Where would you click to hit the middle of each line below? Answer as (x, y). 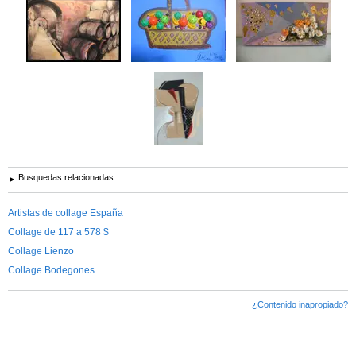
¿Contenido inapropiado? (300, 304)
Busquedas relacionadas (66, 177)
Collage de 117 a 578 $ (58, 232)
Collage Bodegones (51, 270)
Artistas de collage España (66, 213)
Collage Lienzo (41, 251)
